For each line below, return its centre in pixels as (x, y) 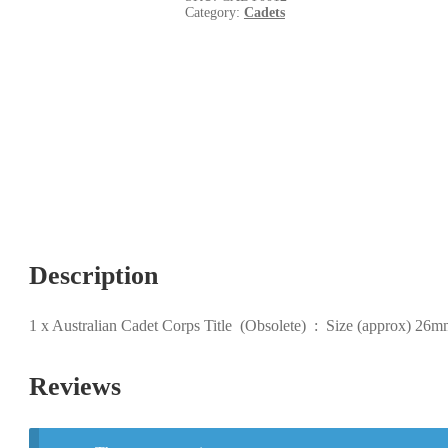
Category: (214, 12)
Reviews (74, 387)
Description (93, 275)
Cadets (264, 12)
